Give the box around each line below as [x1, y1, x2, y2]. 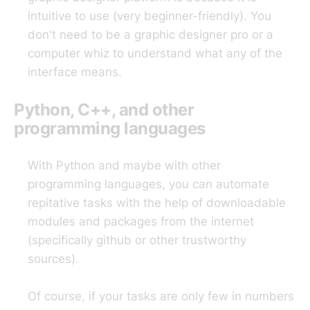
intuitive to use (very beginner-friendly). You [28, 8, 271, 23]
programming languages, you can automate [28, 177, 269, 192]
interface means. [28, 64, 122, 79]
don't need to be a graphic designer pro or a [28, 27, 273, 42]
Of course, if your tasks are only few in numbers [28, 289, 294, 304]
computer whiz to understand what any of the [28, 46, 282, 60]
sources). [28, 252, 79, 266]
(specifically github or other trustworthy [28, 233, 246, 248]
